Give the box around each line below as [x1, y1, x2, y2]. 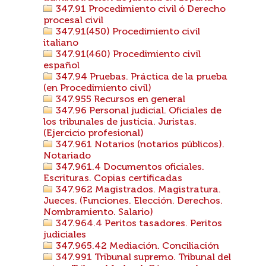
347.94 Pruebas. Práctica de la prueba [53, 72, 227, 82]
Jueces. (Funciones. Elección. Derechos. [43, 197, 223, 206]
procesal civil [43, 16, 103, 26]
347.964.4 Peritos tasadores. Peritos [53, 219, 222, 229]
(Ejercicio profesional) [43, 129, 144, 138]
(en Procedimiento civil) [43, 84, 151, 93]
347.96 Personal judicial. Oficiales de [53, 106, 221, 116]
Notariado [43, 151, 91, 161]
